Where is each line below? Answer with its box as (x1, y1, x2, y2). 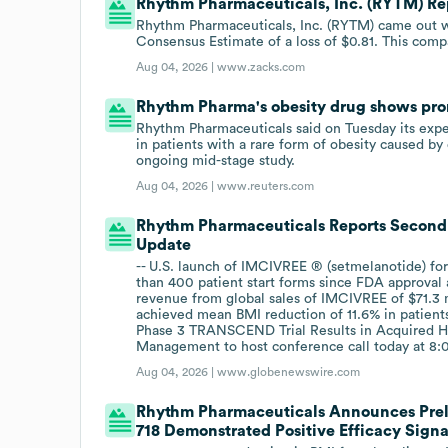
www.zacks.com (217, 60, 306, 73)
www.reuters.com (217, 179, 315, 192)
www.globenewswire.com (217, 365, 361, 378)
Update (136, 236, 192, 253)
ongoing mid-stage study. (136, 153, 296, 168)
